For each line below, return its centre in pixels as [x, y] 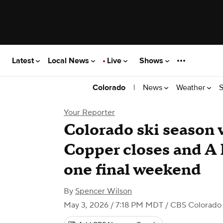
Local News [69, 60]
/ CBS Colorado [192, 205]
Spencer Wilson [104, 191]
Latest [24, 60]
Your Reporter [89, 112]
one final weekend [132, 170]
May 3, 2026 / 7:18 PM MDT [113, 205]
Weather [192, 87]
